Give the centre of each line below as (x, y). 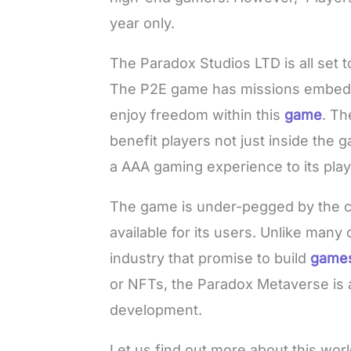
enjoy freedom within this (197, 114)
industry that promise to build (210, 258)
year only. (145, 23)
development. (156, 309)
